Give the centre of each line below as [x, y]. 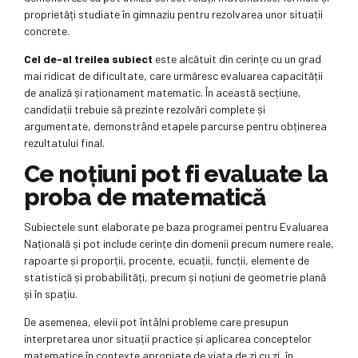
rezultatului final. [64, 143]
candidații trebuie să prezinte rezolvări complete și [145, 109]
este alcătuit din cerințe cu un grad [237, 59]
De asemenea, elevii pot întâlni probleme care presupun [156, 321]
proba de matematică [145, 197]
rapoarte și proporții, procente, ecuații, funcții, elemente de [167, 260]
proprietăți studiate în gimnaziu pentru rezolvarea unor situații [173, 14]
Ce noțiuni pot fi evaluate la [176, 174]
